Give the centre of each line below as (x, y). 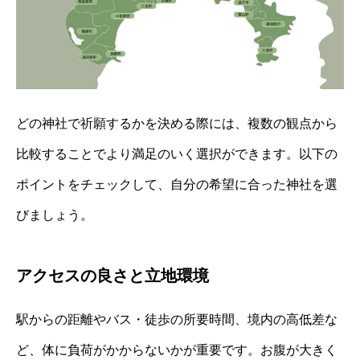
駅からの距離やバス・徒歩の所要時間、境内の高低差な (177, 319)
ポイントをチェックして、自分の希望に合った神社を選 (177, 184)
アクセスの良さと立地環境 (112, 275)
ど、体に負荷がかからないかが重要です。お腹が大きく (177, 350)
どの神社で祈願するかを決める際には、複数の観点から (177, 123)
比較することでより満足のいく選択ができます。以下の (177, 153)
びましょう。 (55, 215)
